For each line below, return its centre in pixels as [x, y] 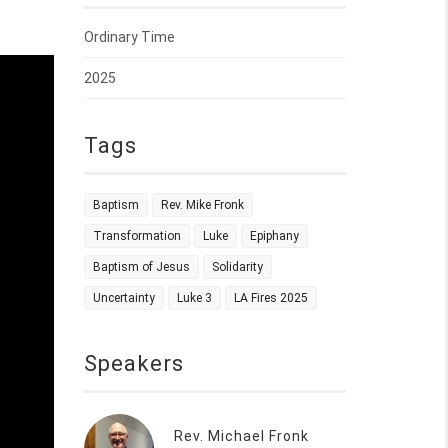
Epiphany [274, 236]
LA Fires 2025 [270, 298]
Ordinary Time [129, 37]
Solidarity [237, 267]
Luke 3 [194, 298]
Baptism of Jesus [141, 267]
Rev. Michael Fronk [241, 436]
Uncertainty [123, 298]
